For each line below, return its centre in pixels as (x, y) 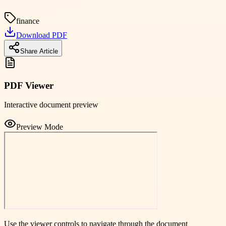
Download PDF (42, 35)
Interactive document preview (51, 105)
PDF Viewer (29, 85)
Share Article (39, 51)
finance (28, 21)
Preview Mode (40, 127)
